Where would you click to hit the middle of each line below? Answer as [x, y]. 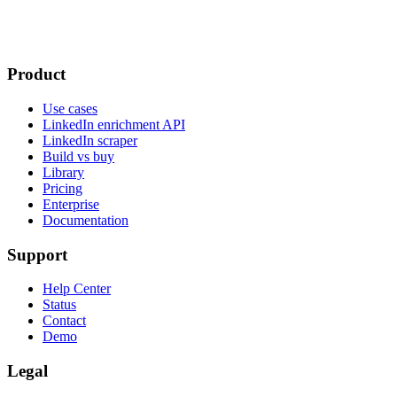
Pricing [62, 188]
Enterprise [71, 204]
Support [37, 254]
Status [59, 305]
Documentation [86, 220]
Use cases [70, 108]
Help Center [77, 289]
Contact [64, 321]
